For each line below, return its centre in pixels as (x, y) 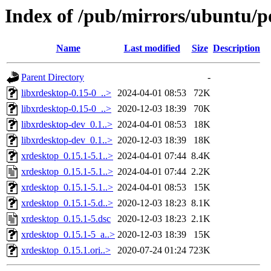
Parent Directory (53, 77)
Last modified (152, 48)
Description (237, 48)
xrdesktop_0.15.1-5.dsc (66, 219)
